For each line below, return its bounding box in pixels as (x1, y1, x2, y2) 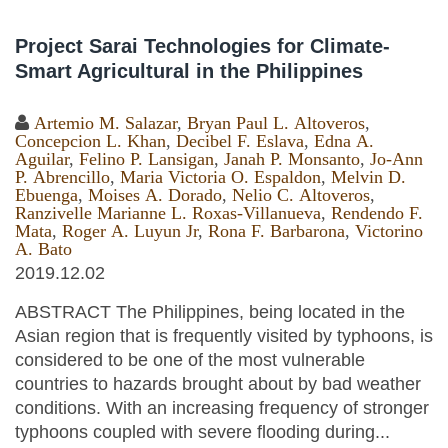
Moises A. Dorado (88, 186, 222, 204)
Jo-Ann (370, 150, 423, 168)
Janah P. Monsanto (224, 150, 360, 168)
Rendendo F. (331, 204, 423, 222)
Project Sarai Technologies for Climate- (15, 35, 390, 57)
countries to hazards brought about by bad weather (15, 374, 421, 394)
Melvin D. (331, 168, 406, 186)
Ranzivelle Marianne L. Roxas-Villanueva (15, 204, 321, 222)
